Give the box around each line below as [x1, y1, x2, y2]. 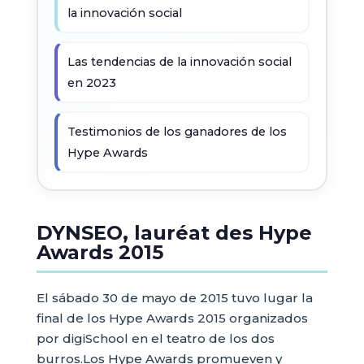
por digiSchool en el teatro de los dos [36, 331, 275, 346]
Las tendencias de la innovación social [67, 54, 292, 69]
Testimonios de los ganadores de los [67, 124, 287, 139]
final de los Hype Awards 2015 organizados [36, 310, 308, 326]
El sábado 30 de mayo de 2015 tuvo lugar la [36, 290, 313, 305]
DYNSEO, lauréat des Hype [36, 221, 312, 245]
